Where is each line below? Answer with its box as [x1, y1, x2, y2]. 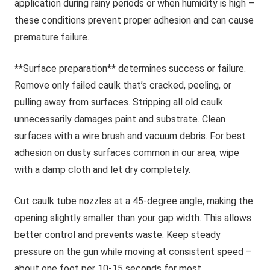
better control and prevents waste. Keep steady [14, 229, 221, 240]
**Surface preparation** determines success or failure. [14, 63, 246, 74]
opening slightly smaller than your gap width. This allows [14, 212, 251, 224]
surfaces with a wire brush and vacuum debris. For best [14, 130, 246, 142]
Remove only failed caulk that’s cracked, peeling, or [14, 80, 231, 91]
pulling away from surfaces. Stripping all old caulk [14, 96, 223, 108]
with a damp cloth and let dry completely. [14, 164, 190, 175]
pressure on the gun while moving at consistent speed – [14, 246, 252, 257]
